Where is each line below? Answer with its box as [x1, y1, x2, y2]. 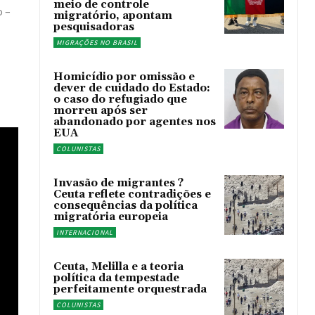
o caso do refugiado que [53, 93, 188, 106]
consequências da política [53, 199, 198, 212]
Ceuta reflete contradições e [53, 188, 212, 201]
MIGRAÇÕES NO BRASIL [56, 38, 139, 47]
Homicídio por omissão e [53, 70, 195, 84]
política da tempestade [53, 271, 180, 285]
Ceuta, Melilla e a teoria [53, 260, 184, 274]
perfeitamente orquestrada [53, 283, 207, 296]
